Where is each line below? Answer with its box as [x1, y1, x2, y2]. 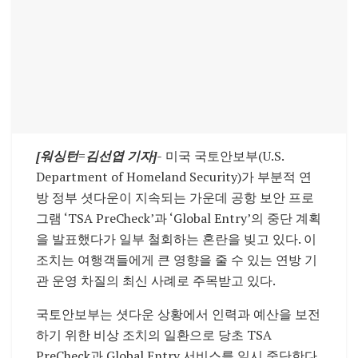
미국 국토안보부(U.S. [162, 147, 284, 165]
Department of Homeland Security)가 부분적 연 [36, 168, 312, 186]
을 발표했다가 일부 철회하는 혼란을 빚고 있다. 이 [36, 230, 316, 249]
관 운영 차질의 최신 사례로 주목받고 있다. [36, 272, 276, 290]
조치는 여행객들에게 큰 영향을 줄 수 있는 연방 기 [36, 251, 317, 269]
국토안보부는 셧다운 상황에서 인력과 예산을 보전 [36, 305, 320, 324]
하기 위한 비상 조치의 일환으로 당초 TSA [36, 326, 272, 344]
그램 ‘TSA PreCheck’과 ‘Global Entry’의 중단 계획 [36, 209, 321, 228]
